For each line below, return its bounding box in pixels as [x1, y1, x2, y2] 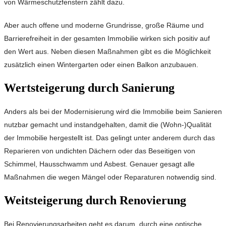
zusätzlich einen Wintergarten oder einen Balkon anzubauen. [4, 61, 198, 69]
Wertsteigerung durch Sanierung [4, 81, 175, 95]
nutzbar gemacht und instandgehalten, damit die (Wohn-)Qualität [4, 121, 211, 129]
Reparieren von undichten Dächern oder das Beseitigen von [4, 147, 195, 155]
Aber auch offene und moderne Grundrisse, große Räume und [4, 21, 204, 30]
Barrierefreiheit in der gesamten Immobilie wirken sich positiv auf [4, 34, 210, 43]
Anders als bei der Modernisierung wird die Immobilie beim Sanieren [4, 107, 222, 116]
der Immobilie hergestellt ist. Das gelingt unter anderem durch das [4, 134, 215, 142]
